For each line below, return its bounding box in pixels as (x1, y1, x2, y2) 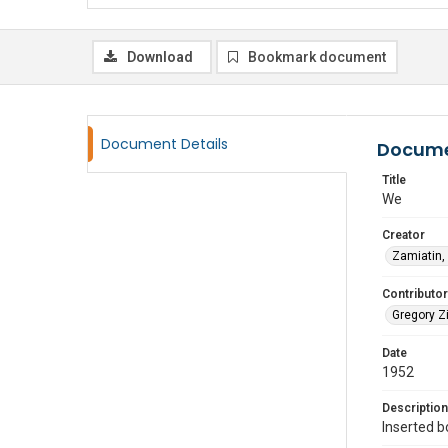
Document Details (101, 134, 228, 154)
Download (127, 49, 193, 65)
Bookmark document (248, 49, 386, 65)
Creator (382, 228, 425, 242)
